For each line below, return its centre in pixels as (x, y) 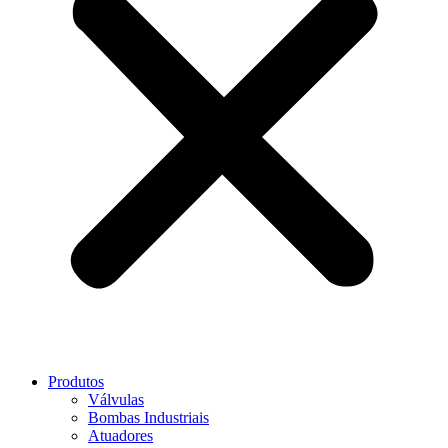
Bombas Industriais (148, 417)
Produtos (76, 381)
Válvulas (116, 399)
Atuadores (120, 435)
